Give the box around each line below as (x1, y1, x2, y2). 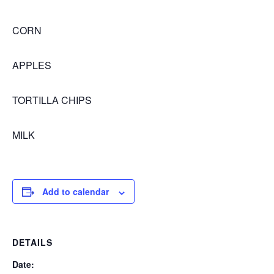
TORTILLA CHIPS (12, 93, 92, 108)
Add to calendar (42, 185, 109, 198)
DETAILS (12, 236, 53, 249)
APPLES (12, 58, 51, 73)
